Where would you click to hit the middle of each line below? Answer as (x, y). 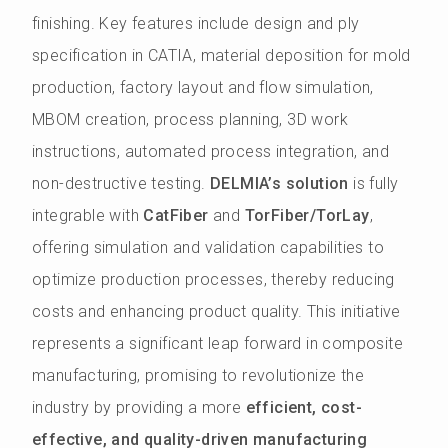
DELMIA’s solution (279, 183)
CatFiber (176, 215)
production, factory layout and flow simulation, (203, 87)
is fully (373, 183)
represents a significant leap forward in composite (217, 343)
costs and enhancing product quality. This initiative (216, 311)
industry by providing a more (139, 407)
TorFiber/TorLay (307, 215)
